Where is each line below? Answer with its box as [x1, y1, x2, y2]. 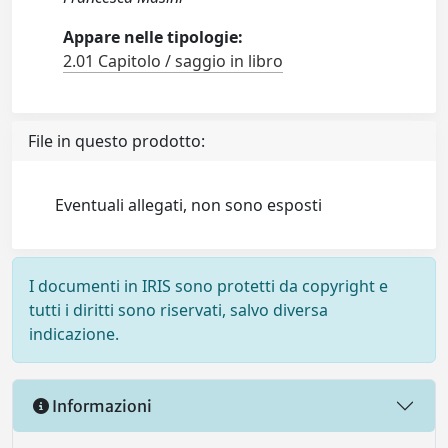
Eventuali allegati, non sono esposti [55, 194, 323, 217]
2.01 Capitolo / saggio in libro [63, 50, 284, 73]
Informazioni [49, 395, 152, 416]
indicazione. [29, 323, 119, 346]
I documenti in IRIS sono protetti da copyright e [29, 275, 388, 298]
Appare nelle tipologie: [63, 26, 244, 49]
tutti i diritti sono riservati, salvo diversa [29, 299, 328, 322]
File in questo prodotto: [28, 130, 205, 153]
